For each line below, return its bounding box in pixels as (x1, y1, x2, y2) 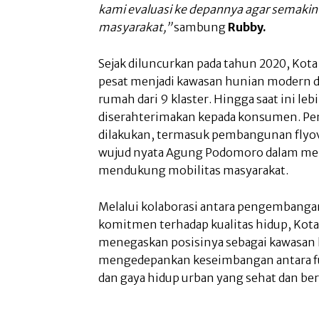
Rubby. (228, 19, 266, 34)
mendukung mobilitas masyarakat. (98, 162, 288, 177)
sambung (172, 19, 228, 34)
